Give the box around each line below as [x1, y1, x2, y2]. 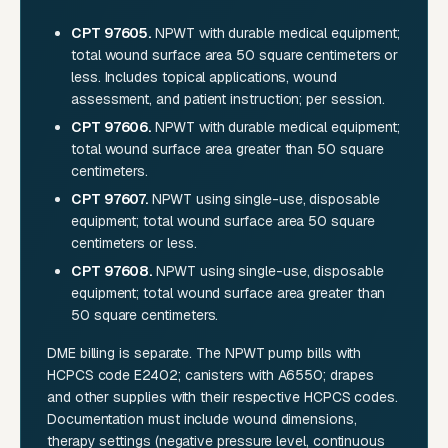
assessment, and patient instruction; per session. [71, 90, 386, 109]
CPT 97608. [71, 262, 153, 281]
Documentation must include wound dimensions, [47, 410, 357, 429]
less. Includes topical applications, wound [71, 68, 337, 87]
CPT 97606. [71, 118, 152, 137]
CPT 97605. [71, 24, 152, 43]
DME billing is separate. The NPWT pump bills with [47, 344, 362, 363]
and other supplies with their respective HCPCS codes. [47, 388, 399, 407]
